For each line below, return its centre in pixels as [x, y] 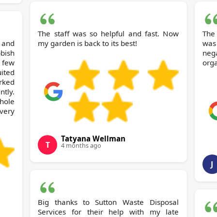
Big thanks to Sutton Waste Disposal [67, 202]
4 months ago [81, 146]
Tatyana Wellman [93, 139]
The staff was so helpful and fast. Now [108, 34]
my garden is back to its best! [88, 43]
